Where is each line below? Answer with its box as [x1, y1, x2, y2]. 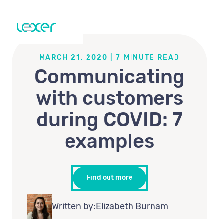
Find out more [87, 174, 132, 182]
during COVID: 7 [36, 108, 183, 131]
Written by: [52, 201, 96, 212]
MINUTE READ [124, 53, 180, 62]
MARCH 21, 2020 [39, 53, 108, 62]
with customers [36, 87, 183, 109]
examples [65, 130, 154, 153]
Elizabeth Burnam [96, 201, 168, 212]
